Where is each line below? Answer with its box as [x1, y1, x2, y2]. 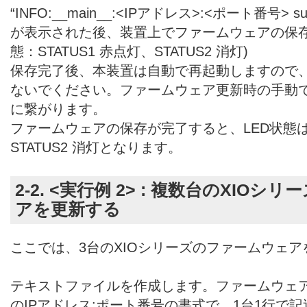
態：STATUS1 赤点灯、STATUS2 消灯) [10, 43, 248, 59]
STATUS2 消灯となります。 [10, 139, 182, 155]
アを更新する [15, 200, 121, 219]
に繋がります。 [10, 101, 106, 116]
